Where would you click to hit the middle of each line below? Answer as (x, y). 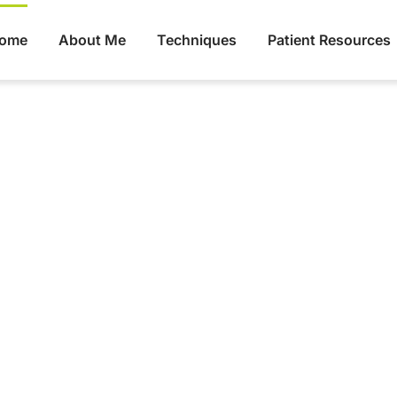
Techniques (196, 39)
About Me (92, 39)
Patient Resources (329, 39)
